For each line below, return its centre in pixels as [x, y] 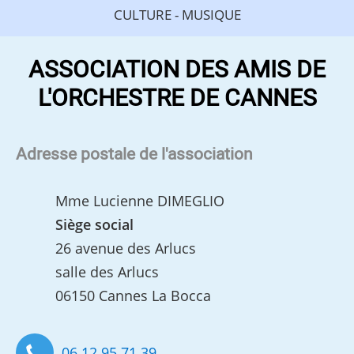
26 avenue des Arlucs [126, 249]
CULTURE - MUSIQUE [177, 15]
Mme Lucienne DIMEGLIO [140, 201]
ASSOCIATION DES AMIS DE [177, 71]
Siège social [95, 225]
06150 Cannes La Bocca [134, 296]
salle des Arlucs [107, 272]
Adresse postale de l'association [135, 155]
